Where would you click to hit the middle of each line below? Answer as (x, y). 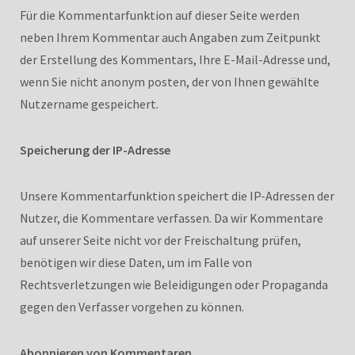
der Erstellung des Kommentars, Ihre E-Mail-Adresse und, (175, 59)
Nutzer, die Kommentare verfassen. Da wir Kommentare (172, 218)
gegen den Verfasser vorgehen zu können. (132, 306)
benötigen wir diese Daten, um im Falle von (136, 262)
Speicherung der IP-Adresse (95, 149)
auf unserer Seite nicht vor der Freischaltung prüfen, (160, 240)
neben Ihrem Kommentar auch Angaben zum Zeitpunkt (170, 37)
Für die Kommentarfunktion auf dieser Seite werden (160, 15)
